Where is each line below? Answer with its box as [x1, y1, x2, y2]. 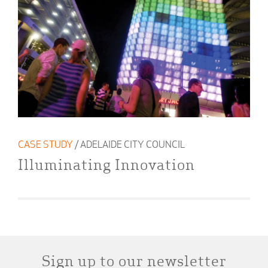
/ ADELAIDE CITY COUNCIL [73, 140, 185, 150]
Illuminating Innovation [18, 159, 195, 173]
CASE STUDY [18, 140, 73, 150]
